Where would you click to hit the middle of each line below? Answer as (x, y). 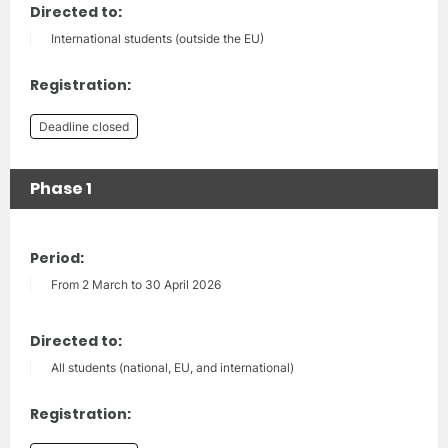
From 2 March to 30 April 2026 (136, 284)
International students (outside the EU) (157, 38)
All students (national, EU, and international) (172, 367)
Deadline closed (84, 126)
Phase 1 (61, 188)
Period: (57, 257)
